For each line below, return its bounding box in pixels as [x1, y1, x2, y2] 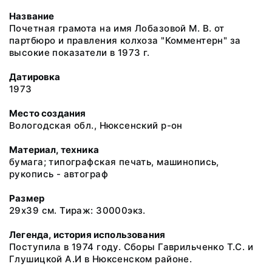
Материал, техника [9, 144, 99, 155]
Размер [9, 192, 45, 204]
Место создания [9, 107, 86, 119]
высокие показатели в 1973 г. [9, 47, 150, 58]
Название [9, 10, 55, 22]
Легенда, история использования [9, 229, 166, 240]
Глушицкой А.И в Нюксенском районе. [9, 253, 192, 265]
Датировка [9, 71, 61, 83]
